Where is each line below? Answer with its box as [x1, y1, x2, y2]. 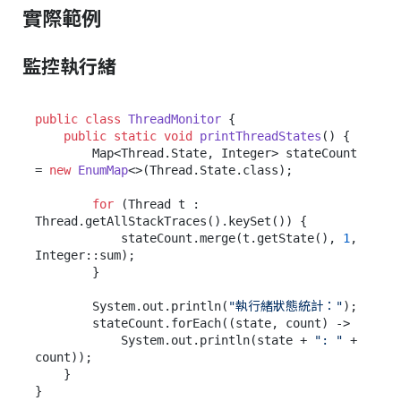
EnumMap [78, 162, 128, 177]
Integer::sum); [35, 247, 135, 262]
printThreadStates [200, 128, 321, 143]
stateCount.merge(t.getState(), [121, 230, 343, 245]
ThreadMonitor [128, 111, 221, 126]
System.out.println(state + [121, 332, 314, 347]
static [114, 128, 157, 143]
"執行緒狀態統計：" [228, 298, 343, 313]
